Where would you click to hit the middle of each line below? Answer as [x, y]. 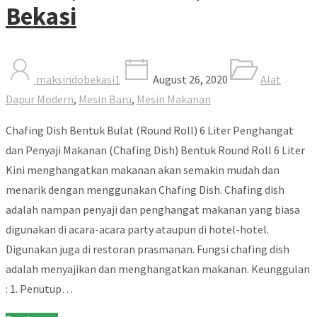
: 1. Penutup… [39, 288]
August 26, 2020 [189, 79]
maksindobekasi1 [77, 79]
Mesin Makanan [174, 99]
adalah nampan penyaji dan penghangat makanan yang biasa [153, 209]
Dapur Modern [40, 99]
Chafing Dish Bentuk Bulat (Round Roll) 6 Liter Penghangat [150, 130]
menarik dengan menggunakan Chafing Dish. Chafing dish [145, 189]
